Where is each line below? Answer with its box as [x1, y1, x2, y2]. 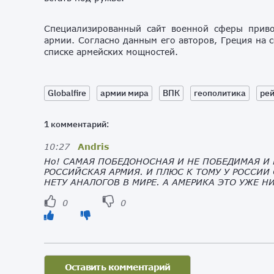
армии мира [100, 87, 149, 98]
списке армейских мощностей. [44, 46, 178, 57]
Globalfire [48, 87, 86, 98]
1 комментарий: [44, 118, 109, 130]
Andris [78, 141, 109, 152]
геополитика [194, 87, 246, 98]
